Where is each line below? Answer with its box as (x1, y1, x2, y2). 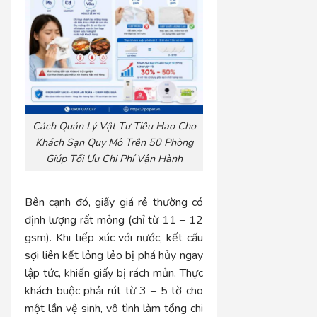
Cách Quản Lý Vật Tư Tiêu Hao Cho (32, 119, 196, 134)
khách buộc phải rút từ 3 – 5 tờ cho (25, 282, 204, 299)
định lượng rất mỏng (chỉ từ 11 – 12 (25, 212, 204, 228)
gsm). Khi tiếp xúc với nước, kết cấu (25, 229, 204, 246)
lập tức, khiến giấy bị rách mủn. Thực (25, 265, 204, 281)
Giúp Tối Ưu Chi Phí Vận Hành (45, 151, 183, 166)
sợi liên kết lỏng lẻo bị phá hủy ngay (25, 247, 204, 263)
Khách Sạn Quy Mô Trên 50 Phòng (35, 135, 193, 150)
